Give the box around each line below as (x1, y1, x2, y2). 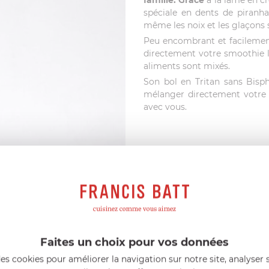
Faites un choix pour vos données (40, 235, 229, 249)
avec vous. (144, 101, 187, 113)
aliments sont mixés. (144, 61, 230, 72)
